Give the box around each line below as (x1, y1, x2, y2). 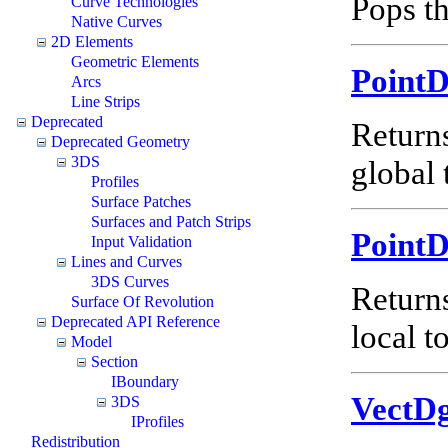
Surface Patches (91, 192, 191, 210)
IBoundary (111, 372, 179, 390)
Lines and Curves (71, 252, 182, 270)
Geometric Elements (71, 52, 199, 70)
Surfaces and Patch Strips (91, 212, 251, 230)
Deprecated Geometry (51, 132, 190, 150)
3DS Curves (91, 272, 169, 290)
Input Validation (91, 232, 192, 250)
